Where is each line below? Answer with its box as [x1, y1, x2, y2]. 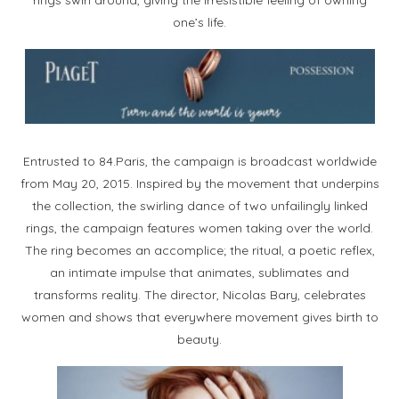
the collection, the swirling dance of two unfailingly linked [31, 197, 368, 214]
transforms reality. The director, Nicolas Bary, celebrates [33, 286, 366, 303]
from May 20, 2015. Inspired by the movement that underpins [20, 175, 379, 191]
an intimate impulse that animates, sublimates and [50, 264, 349, 281]
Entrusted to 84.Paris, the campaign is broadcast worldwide [22, 152, 377, 169]
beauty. [177, 330, 222, 347]
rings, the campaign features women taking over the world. [26, 219, 373, 236]
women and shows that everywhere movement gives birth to [20, 308, 379, 325]
